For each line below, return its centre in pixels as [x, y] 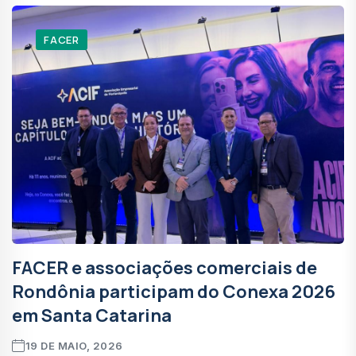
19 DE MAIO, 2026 [74, 345]
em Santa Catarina [92, 315]
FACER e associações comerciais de [164, 267]
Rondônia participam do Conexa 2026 [174, 291]
